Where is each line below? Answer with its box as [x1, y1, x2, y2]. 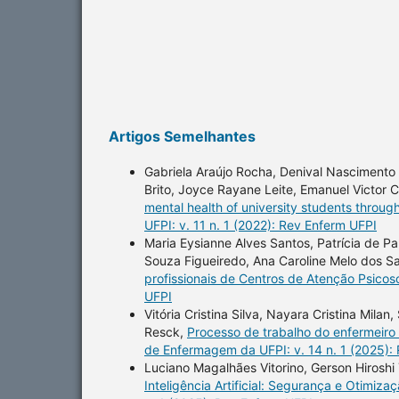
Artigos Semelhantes [109, 126, 256, 145]
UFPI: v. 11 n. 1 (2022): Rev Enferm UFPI [144, 216, 377, 232]
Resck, [144, 323, 187, 339]
